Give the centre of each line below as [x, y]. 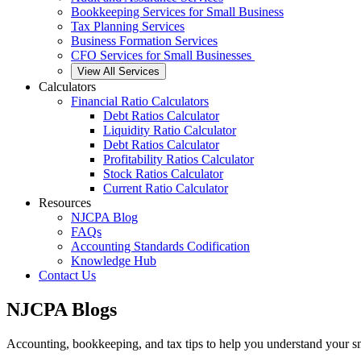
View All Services [118, 71]
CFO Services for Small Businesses [163, 55]
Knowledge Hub [114, 261]
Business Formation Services [144, 41]
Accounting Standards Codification [160, 246]
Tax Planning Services [128, 26]
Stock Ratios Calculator [163, 174]
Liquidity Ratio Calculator [170, 130]
